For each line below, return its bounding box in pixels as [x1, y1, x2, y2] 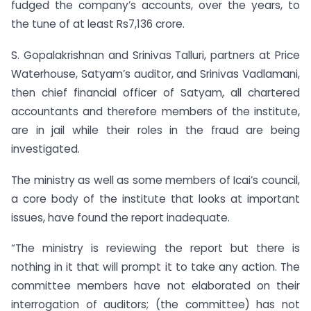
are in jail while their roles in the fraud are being [11, 122, 300, 137]
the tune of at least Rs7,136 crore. [11, 16, 185, 31]
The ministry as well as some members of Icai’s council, [11, 172, 300, 187]
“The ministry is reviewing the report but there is [11, 241, 300, 256]
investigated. [11, 141, 80, 156]
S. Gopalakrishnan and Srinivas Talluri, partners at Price [11, 47, 300, 62]
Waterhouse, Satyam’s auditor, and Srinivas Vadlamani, [11, 66, 300, 81]
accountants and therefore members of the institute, [11, 103, 300, 119]
